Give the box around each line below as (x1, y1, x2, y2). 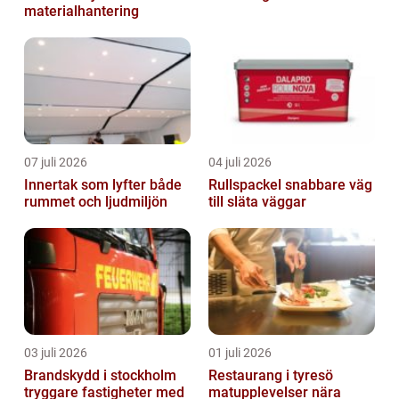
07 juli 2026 (24, 154, 87, 169)
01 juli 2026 (208, 345, 272, 360)
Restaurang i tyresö (208, 366, 333, 384)
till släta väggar (208, 192, 306, 210)
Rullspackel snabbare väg (208, 175, 285, 193)
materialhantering (24, 2, 139, 20)
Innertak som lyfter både (24, 175, 182, 193)
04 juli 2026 (208, 154, 272, 169)
